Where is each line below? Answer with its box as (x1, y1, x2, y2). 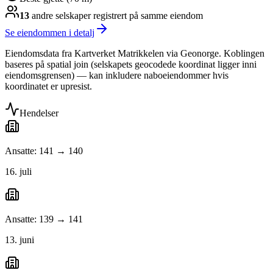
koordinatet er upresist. (5, 81, 92, 92)
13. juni (5, 235, 34, 246)
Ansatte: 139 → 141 (5, 214, 83, 225)
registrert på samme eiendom (91, 10, 203, 21)
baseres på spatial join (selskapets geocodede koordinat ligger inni (5, 59, 257, 70)
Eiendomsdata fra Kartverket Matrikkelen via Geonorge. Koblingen (5, 48, 264, 59)
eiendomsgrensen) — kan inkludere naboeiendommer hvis (5, 70, 229, 81)
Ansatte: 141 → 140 (5, 146, 83, 157)
